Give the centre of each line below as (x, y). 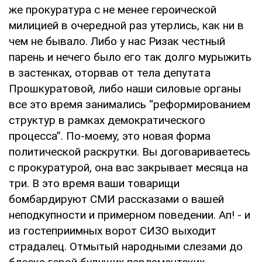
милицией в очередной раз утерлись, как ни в (126, 25)
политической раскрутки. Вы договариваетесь (130, 151)
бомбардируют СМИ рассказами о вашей (116, 199)
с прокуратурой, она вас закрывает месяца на (128, 167)
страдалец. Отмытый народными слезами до (126, 246)
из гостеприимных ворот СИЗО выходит (113, 230)
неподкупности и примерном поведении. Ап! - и (130, 215)
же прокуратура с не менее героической (113, 9)
